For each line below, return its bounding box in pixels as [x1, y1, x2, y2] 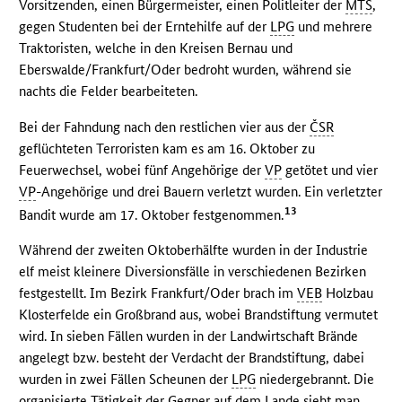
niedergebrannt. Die [256, 371, 375, 389]
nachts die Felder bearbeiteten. [19, 82, 198, 100]
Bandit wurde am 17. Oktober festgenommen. [19, 205, 284, 223]
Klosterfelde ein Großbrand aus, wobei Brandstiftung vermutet [19, 306, 379, 324]
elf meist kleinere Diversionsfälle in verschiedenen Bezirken [19, 263, 367, 281]
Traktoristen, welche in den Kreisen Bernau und [19, 39, 293, 57]
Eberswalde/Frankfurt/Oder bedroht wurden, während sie [19, 60, 353, 78]
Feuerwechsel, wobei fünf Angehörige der [19, 161, 266, 179]
